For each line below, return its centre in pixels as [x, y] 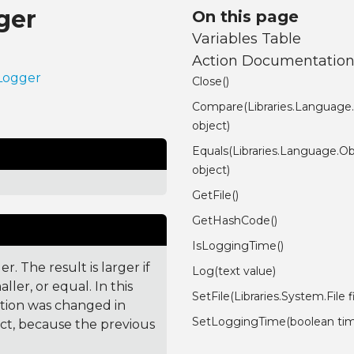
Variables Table [247, 39]
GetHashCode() [235, 221]
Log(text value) [234, 271]
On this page [246, 17]
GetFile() [216, 196]
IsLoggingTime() [238, 246]
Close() [211, 82]
